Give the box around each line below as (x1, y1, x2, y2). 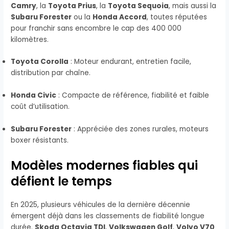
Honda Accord (93, 12, 147, 22)
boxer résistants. (11, 135, 69, 146)
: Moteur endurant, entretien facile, (68, 57, 192, 67)
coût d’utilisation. (11, 102, 70, 112)
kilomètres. (11, 34, 49, 44)
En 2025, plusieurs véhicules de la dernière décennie (11, 200, 191, 210)
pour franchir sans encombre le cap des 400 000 (11, 23, 182, 33)
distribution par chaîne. (11, 68, 91, 78)
